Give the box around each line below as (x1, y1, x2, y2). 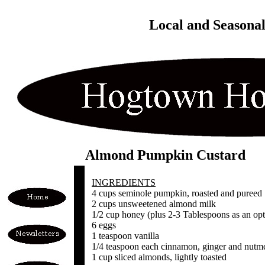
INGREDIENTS (92, 177, 156, 188)
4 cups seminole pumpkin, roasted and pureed (92, 188, 262, 198)
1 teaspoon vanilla (92, 231, 159, 241)
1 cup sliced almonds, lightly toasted (92, 252, 227, 262)
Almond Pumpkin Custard (85, 147, 245, 163)
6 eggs (92, 220, 116, 230)
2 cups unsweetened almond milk (92, 199, 216, 209)
